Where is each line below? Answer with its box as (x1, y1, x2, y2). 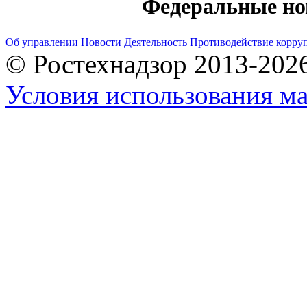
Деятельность (124, 36, 187, 48)
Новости (81, 36, 121, 48)
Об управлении (5, 36, 78, 48)
